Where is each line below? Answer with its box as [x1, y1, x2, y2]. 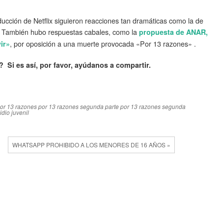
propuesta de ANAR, [139, 27, 208, 37]
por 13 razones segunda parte [38, 102, 119, 110]
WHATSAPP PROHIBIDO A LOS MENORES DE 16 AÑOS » [12, 140, 171, 149]
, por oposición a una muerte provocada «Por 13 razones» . [10, 38, 196, 49]
